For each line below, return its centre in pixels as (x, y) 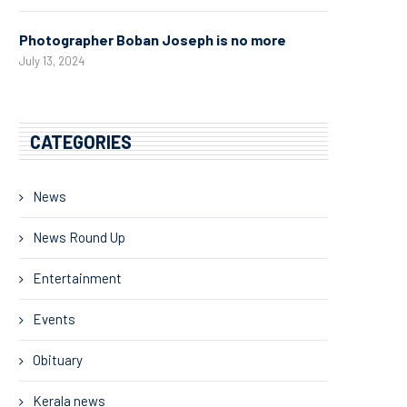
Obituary (58, 359)
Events (54, 318)
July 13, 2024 (52, 60)
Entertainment (77, 278)
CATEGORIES (81, 141)
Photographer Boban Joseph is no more (153, 39)
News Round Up (79, 237)
